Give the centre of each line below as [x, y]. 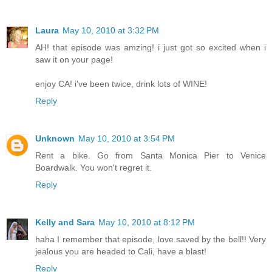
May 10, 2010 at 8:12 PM [147, 223]
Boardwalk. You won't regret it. [93, 168]
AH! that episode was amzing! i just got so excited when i [151, 48]
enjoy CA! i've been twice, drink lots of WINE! [121, 84]
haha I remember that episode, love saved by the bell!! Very [151, 240]
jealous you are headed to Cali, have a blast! [121, 252]
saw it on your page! [74, 60]
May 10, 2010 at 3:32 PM [111, 31]
